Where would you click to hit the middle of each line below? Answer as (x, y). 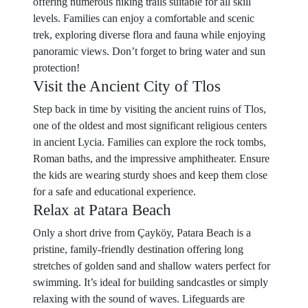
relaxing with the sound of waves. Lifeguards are (139, 299)
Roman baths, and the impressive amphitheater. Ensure (151, 158)
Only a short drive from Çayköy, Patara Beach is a (142, 233)
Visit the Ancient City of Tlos (127, 86)
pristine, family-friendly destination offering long (138, 249)
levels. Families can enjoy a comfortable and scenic (144, 18)
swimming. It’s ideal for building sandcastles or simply (151, 282)
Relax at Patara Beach (102, 210)
